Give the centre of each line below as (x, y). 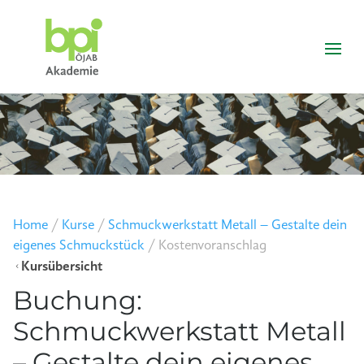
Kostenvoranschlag (212, 246)
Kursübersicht (62, 266)
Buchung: (77, 300)
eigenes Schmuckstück (78, 246)
